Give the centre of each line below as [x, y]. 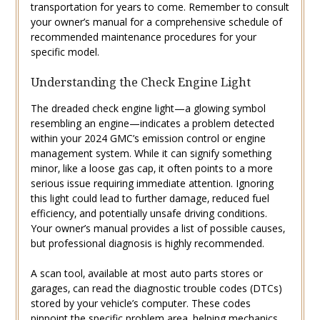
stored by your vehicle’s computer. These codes [140, 304]
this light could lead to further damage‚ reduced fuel [150, 199]
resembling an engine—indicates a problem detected [152, 124]
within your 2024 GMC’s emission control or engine [148, 139]
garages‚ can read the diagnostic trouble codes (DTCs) [156, 289]
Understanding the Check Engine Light [140, 82]
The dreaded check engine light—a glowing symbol [148, 109]
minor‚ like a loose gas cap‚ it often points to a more [151, 169]
